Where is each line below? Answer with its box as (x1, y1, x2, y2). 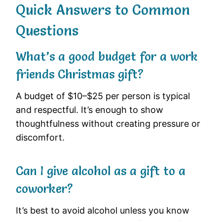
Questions (16, 22, 78, 39)
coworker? (16, 182, 73, 196)
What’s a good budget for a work (16, 49, 198, 64)
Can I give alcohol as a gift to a (16, 164, 185, 179)
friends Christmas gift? (16, 67, 144, 82)
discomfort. (16, 132, 65, 143)
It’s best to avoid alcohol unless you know (16, 205, 189, 216)
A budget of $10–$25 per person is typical (16, 91, 190, 102)
